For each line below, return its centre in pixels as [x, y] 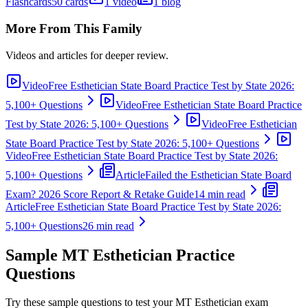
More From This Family [74, 28]
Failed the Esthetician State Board [218, 175]
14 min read [220, 194]
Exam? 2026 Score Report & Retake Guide [100, 194]
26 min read [108, 225]
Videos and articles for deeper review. [87, 55]
